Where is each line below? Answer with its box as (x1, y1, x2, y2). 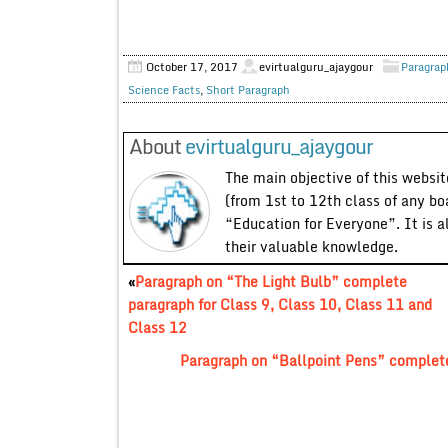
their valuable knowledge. (224, 234, 398, 258)
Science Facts (127, 80, 200, 99)
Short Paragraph (205, 80, 290, 99)
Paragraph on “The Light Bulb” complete (134, 269, 407, 293)
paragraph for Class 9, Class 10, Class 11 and (127, 292, 432, 316)
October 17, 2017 (145, 57, 238, 76)
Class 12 (127, 315, 187, 339)
